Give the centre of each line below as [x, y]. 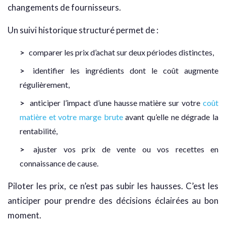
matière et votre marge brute [71, 117]
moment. [24, 215]
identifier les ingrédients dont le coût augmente [126, 71]
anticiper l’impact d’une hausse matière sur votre [116, 103]
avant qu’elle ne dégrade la [171, 117]
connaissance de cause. [59, 163]
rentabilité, [39, 131]
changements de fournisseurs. [64, 8]
